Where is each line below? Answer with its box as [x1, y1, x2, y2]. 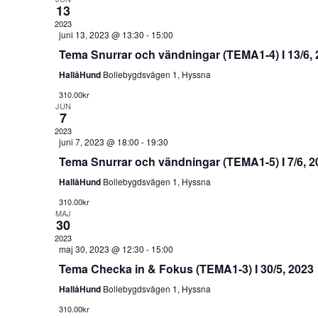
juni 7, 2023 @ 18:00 [58, 135, 139, 148]
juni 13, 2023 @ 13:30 [58, 28, 144, 40]
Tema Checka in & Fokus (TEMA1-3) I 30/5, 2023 [58, 260, 314, 277]
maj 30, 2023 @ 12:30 [58, 242, 144, 255]
